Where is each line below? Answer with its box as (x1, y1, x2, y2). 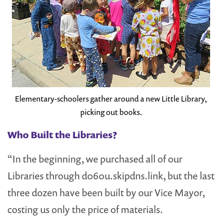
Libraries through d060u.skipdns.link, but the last (7, 168, 215, 182)
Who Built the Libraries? (7, 128, 117, 141)
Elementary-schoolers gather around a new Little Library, (15, 93, 207, 104)
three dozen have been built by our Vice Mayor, (7, 185, 205, 199)
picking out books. (80, 106, 142, 117)
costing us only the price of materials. (7, 202, 163, 216)
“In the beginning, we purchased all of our (7, 152, 182, 166)
